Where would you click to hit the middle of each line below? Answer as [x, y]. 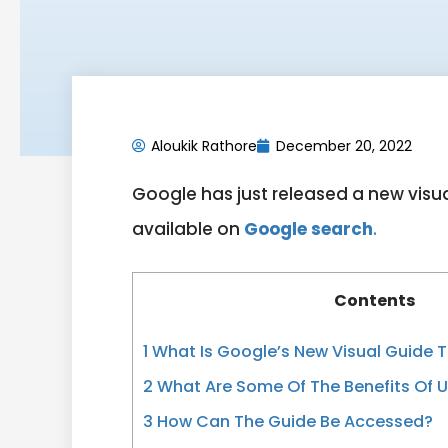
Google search [306, 228]
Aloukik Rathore [204, 145]
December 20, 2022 [344, 145]
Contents [374, 301]
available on [186, 228]
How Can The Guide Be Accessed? [293, 422]
